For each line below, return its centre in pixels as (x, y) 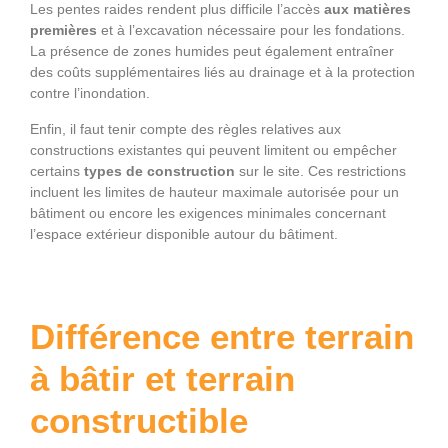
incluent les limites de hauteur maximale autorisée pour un (214, 192)
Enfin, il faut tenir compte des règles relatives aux (185, 129)
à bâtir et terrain (162, 379)
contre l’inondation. (90, 93)
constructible (139, 421)
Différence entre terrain (222, 337)
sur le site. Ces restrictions (320, 171)
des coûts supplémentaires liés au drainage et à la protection (222, 72)
